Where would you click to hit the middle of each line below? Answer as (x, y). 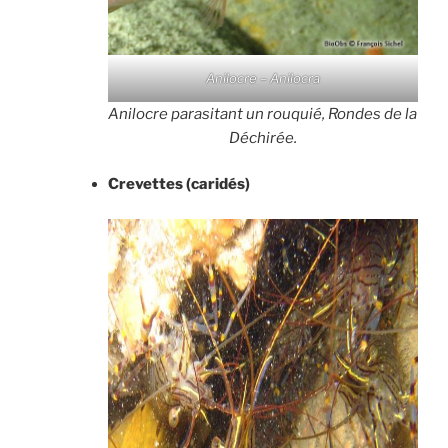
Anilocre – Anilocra (262, 77)
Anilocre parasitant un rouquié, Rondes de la (263, 113)
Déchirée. (262, 137)
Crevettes (145, 184)
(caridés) (217, 184)
